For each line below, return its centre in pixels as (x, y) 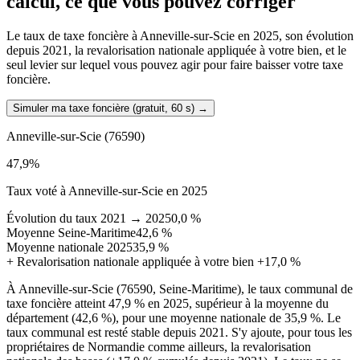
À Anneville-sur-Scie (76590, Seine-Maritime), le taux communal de (180, 289)
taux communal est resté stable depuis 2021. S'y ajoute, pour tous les (179, 333)
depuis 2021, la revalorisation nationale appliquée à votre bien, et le (176, 51)
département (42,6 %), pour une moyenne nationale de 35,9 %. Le (174, 318)
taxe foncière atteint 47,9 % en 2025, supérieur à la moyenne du (168, 304)
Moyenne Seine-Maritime (71, 233)
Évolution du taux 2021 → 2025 (89, 219)
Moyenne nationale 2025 (70, 247)
